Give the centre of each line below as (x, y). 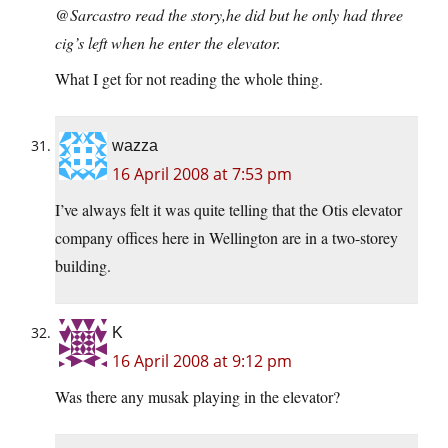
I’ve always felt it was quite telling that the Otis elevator (228, 210)
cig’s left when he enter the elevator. (168, 43)
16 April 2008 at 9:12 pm (202, 361)
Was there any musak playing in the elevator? (197, 397)
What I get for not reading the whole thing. (189, 79)
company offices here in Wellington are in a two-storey (226, 238)
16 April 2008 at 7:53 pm (202, 174)
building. (83, 266)
